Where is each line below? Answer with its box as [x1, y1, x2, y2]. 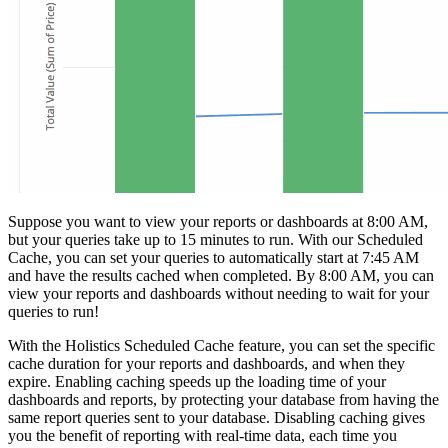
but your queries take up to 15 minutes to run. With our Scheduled [8, 230, 423, 248]
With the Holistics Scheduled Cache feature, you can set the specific [8, 336, 435, 354]
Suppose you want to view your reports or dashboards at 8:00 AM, [8, 212, 428, 230]
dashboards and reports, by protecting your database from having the [8, 390, 439, 408]
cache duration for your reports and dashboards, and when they [8, 354, 405, 372]
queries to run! [8, 302, 99, 320]
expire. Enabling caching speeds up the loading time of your [8, 372, 386, 390]
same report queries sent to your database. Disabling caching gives [8, 408, 425, 426]
